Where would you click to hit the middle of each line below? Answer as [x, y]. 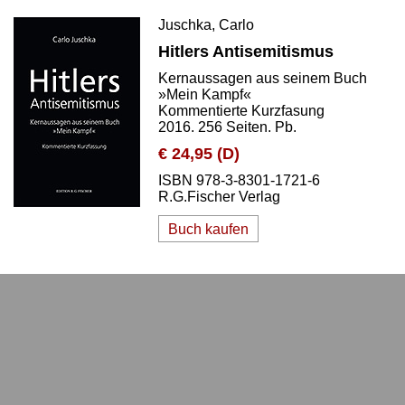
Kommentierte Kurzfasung [241, 111]
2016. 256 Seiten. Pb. [227, 127]
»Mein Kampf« [205, 94]
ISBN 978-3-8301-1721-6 [239, 180]
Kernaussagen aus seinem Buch [263, 78]
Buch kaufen [208, 229]
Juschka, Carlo [206, 25]
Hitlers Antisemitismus [246, 52]
